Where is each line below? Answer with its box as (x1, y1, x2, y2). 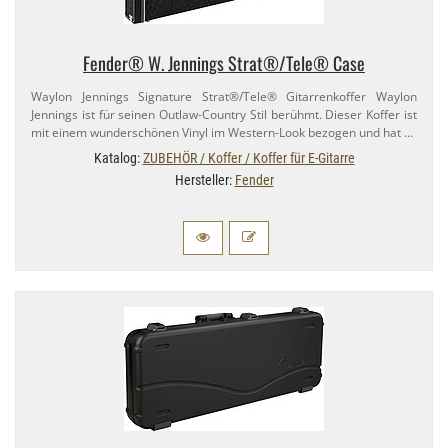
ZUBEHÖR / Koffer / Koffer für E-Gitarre (142, 150, 355, 167)
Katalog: (93, 150, 143, 167)
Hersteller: (174, 172, 235, 189)
